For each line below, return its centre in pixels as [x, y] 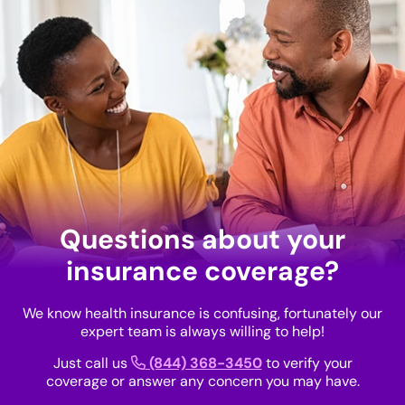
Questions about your [202, 240]
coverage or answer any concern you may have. [202, 381]
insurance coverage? [202, 271]
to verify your [307, 363]
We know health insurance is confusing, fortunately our [202, 314]
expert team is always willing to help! [202, 332]
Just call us [92, 363]
